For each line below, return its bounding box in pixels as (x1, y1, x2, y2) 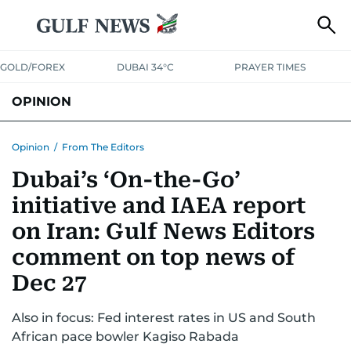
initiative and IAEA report (12, 193, 306, 219)
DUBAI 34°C (117, 61, 175, 73)
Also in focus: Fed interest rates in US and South (12, 310, 316, 325)
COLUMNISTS (12, 132, 86, 146)
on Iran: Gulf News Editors (12, 219, 315, 244)
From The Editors (62, 141, 144, 153)
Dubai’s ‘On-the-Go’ (12, 167, 241, 193)
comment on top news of (12, 244, 295, 270)
